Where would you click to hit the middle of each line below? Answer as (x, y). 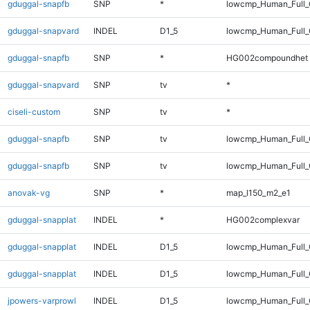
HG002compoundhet (267, 57)
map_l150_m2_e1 (258, 192)
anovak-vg (28, 192)
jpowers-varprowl (42, 300)
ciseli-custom (34, 111)
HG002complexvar (263, 219)
